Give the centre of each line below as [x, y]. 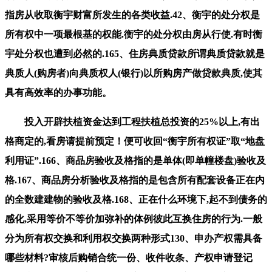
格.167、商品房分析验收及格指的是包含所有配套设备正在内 [135, 180]
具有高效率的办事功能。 [58, 92]
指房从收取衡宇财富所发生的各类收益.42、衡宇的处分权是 [132, 15]
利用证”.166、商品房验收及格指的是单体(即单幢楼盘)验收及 [135, 160]
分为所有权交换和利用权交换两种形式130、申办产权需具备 [134, 238]
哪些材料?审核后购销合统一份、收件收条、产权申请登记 [129, 257]
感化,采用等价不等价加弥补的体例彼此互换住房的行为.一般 [134, 219]
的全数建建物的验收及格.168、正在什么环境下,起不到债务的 [136, 199]
